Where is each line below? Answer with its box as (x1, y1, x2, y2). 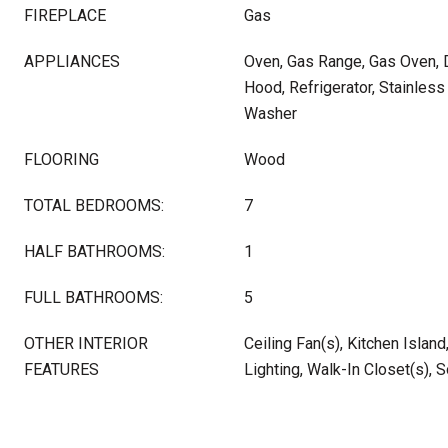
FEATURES (24, 360, 99, 379)
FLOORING (24, 150, 99, 169)
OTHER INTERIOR (24, 334, 148, 353)
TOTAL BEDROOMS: (24, 196, 164, 215)
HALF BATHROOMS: (24, 242, 165, 261)
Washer (244, 104, 297, 123)
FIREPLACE (24, 6, 106, 25)
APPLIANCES (24, 52, 120, 71)
